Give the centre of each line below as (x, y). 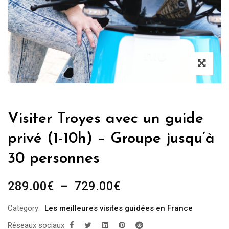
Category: (24, 208)
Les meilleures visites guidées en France (119, 208)
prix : (132, 214)
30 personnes (54, 158)
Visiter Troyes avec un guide (106, 119)
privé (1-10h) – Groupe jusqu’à (111, 139)
